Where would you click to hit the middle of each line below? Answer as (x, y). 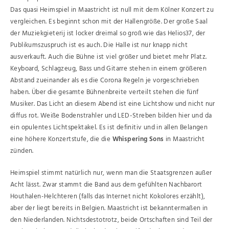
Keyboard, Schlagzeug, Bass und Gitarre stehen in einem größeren (109, 69)
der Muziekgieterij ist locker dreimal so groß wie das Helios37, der (108, 33)
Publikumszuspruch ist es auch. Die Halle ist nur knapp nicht (99, 45)
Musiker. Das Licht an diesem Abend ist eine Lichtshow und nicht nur (113, 104)
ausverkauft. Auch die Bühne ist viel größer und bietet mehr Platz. (109, 57)
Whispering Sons (138, 139)
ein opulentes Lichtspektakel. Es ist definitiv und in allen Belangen (109, 128)
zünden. (22, 151)
